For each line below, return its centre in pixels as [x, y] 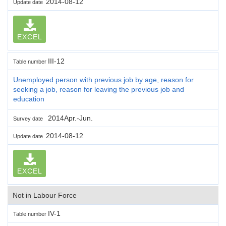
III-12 [56, 61]
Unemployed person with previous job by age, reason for [103, 79]
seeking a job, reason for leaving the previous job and [99, 89]
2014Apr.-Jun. [69, 118]
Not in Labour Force [45, 195]
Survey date [30, 118]
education [29, 99]
